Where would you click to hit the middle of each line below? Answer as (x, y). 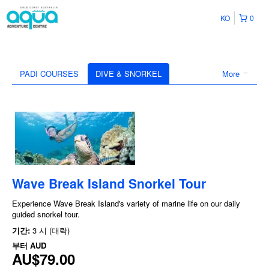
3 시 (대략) (51, 231)
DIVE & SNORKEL (128, 74)
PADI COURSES (49, 74)
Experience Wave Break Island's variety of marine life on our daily (126, 204)
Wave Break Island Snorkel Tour (109, 183)
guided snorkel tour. (46, 214)
